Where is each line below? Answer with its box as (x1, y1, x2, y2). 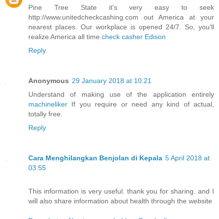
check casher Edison (102, 32, 166, 41)
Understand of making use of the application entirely (28, 90, 214, 98)
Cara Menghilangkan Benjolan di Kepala (28, 153, 162, 162)
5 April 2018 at (165, 153, 210, 162)
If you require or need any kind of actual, (67, 100, 214, 108)
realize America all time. (28, 32, 102, 41)
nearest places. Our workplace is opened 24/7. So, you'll (28, 22, 214, 31)
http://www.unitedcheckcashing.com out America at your (28, 13, 214, 21)
